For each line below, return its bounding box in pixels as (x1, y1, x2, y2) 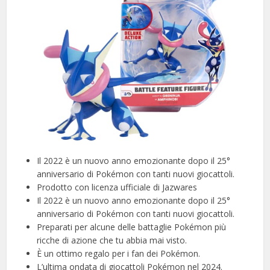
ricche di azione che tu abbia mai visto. (37, 234, 187, 246)
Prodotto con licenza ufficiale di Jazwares (37, 181, 198, 193)
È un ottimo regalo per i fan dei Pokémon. (37, 248, 201, 260)
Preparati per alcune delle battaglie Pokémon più (37, 221, 227, 233)
